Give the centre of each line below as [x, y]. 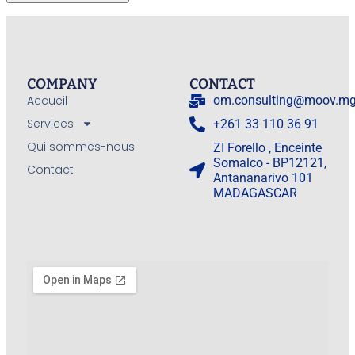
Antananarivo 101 [263, 177]
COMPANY [62, 84]
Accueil [47, 100]
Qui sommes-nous [80, 146]
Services [50, 123]
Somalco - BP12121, [270, 162]
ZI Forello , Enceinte [268, 147]
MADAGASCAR [256, 193]
